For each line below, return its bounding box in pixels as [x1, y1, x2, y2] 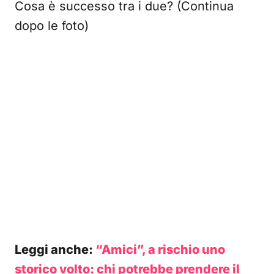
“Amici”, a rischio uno [95, 242, 225, 257]
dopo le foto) [15, 18, 89, 33]
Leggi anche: [15, 242, 95, 257]
